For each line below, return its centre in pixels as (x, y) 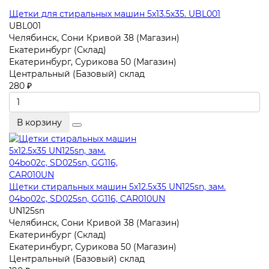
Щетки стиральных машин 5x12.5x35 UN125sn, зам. (117, 186)
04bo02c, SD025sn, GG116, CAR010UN (87, 198)
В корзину (39, 122)
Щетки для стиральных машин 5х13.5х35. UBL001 (115, 14)
